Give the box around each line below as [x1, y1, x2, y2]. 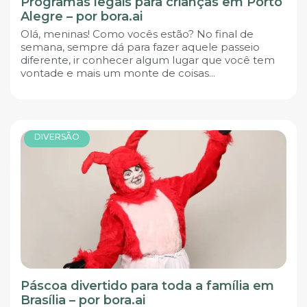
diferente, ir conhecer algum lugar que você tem [21, 53, 275, 66]
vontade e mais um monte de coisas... [21, 66, 215, 79]
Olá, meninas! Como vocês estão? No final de [21, 27, 254, 40]
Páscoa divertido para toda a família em [21, 278, 274, 294]
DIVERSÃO [34, 132, 79, 143]
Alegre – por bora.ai [21, 8, 143, 24]
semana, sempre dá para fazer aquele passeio [21, 40, 260, 53]
